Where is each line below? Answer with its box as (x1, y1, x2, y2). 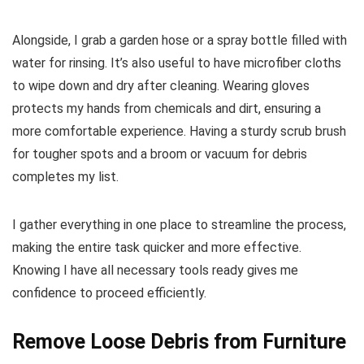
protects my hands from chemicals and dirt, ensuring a (12, 100, 321, 116)
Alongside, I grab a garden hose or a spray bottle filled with (12, 32, 347, 48)
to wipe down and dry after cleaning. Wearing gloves (12, 77, 310, 93)
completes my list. (12, 168, 119, 184)
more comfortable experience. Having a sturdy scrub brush (12, 123, 346, 139)
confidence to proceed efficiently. (12, 284, 206, 301)
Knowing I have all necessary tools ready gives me (12, 262, 298, 278)
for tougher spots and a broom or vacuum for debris (12, 145, 307, 162)
